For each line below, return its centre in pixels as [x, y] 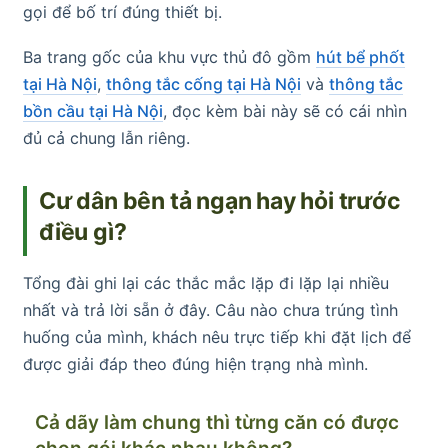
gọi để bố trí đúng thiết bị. [122, 12]
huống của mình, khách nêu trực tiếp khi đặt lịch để [217, 337]
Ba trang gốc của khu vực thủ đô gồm [169, 57]
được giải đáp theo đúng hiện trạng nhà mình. [195, 364]
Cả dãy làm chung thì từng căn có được [217, 423]
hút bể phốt [360, 57]
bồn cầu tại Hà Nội [93, 111]
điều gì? [83, 232]
